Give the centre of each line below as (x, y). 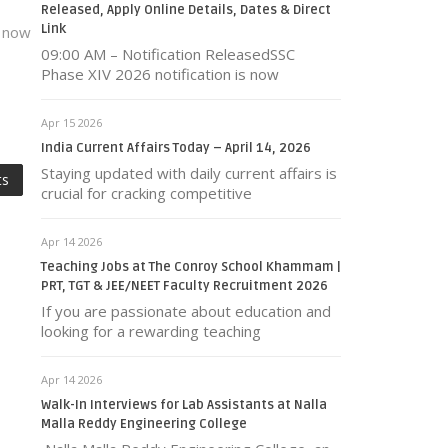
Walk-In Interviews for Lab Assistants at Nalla (184, 405)
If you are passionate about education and (186, 311)
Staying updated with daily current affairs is (189, 173)
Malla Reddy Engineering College (144, 424)
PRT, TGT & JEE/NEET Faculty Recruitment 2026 (184, 286)
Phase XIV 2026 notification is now (160, 74)
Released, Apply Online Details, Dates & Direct (186, 10)
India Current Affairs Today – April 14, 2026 (176, 148)
